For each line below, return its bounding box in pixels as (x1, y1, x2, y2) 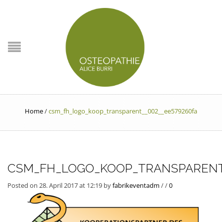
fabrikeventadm (112, 181, 160, 190)
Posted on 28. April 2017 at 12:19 (7, 181, 104, 190)
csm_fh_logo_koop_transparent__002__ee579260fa (49, 107, 197, 115)
